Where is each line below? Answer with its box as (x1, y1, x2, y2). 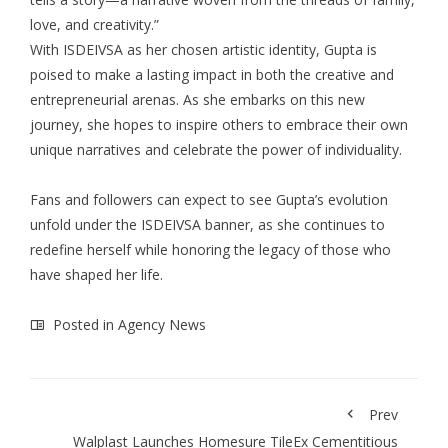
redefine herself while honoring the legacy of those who (30, 240, 391, 260)
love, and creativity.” (30, 15, 159, 35)
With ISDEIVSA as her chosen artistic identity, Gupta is (30, 40, 377, 60)
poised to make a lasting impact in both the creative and (30, 65, 394, 85)
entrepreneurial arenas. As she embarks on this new (30, 90, 365, 110)
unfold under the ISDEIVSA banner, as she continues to (30, 215, 385, 235)
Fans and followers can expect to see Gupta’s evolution (30, 190, 388, 210)
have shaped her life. (30, 265, 163, 285)
